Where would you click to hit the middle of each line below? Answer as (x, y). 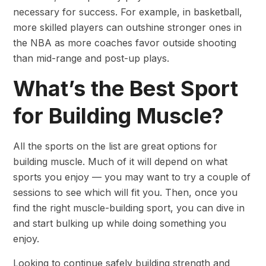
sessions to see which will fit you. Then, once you (125, 192)
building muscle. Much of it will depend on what (120, 161)
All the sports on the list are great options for (115, 146)
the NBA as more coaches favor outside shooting (125, 42)
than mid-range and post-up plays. (91, 58)
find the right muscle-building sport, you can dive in (129, 208)
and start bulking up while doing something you (120, 223)
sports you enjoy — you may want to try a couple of (132, 177)
